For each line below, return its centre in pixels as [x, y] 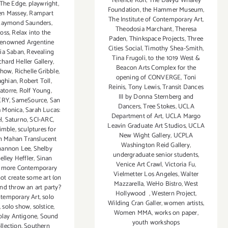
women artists [183, 204]
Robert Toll [35, 81]
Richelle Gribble [36, 72]
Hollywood [132, 194]
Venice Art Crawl [139, 165]
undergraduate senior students [155, 155]
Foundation [124, 10]
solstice [43, 207]
